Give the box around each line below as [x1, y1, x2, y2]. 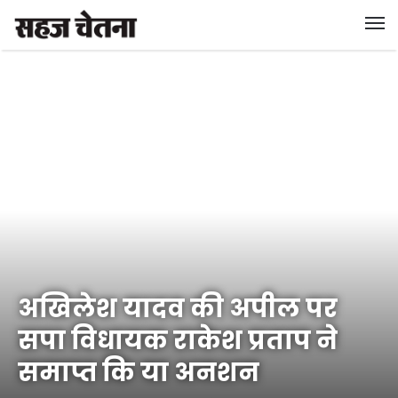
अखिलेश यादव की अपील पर [18, 291, 338, 326]
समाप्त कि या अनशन [18, 354, 259, 390]
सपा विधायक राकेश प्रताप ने [18, 322, 338, 358]
